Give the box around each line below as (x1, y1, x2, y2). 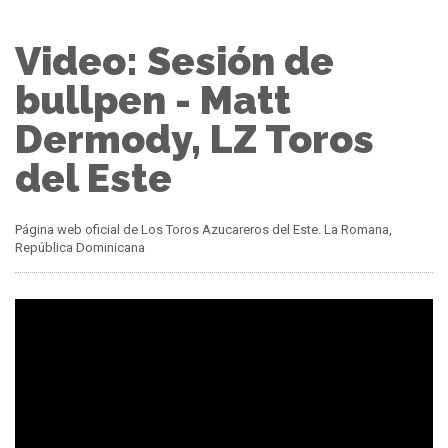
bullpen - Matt (15, 76, 291, 123)
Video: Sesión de (15, 37, 334, 84)
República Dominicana (15, 240, 145, 256)
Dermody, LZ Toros (15, 115, 374, 162)
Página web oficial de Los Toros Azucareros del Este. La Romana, (15, 222, 392, 238)
